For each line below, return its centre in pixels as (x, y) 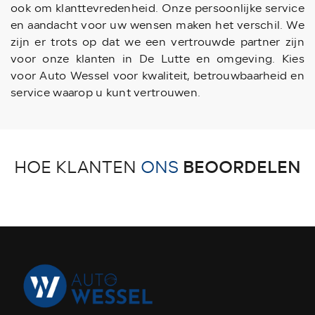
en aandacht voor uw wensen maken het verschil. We (157, 26)
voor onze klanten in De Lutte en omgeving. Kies (157, 59)
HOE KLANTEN (77, 168)
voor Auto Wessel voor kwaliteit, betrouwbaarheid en (157, 76)
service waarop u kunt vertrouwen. (106, 93)
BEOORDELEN (242, 168)
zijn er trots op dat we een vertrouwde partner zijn (157, 43)
